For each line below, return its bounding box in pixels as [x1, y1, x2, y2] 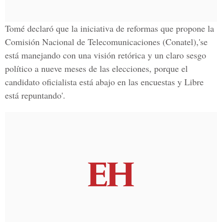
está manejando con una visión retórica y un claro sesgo [5, 49, 206, 61]
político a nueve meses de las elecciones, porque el [5, 62, 188, 74]
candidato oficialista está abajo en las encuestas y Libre [5, 76, 204, 88]
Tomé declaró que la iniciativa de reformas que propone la [5, 22, 214, 34]
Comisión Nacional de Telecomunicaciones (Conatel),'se [5, 36, 208, 48]
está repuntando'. [5, 89, 65, 101]
